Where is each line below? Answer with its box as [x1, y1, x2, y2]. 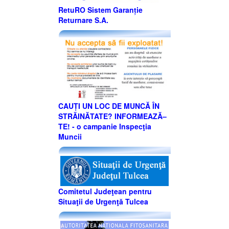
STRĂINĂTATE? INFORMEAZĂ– [58, 110, 167, 121]
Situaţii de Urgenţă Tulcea [58, 196, 148, 207]
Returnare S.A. [58, 15, 108, 26]
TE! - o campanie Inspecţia [58, 121, 151, 131]
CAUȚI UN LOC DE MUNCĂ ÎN [58, 100, 159, 111]
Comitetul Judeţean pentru [58, 186, 152, 197]
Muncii [58, 131, 82, 142]
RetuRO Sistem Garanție [58, 5, 143, 15]
